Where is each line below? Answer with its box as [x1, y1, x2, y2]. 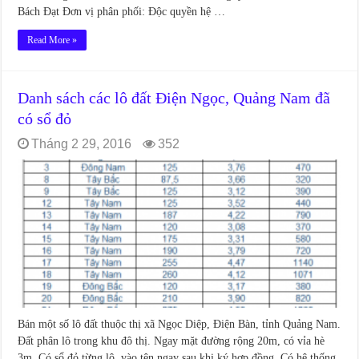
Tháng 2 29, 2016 [31, 136, 132, 151]
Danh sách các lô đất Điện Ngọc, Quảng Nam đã [18, 88, 331, 107]
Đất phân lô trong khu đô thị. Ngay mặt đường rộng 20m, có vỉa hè [18, 334, 325, 347]
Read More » [27, 34, 78, 46]
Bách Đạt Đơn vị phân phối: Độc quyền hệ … [18, 5, 226, 18]
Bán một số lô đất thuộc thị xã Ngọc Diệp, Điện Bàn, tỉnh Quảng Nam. [18, 317, 341, 330]
